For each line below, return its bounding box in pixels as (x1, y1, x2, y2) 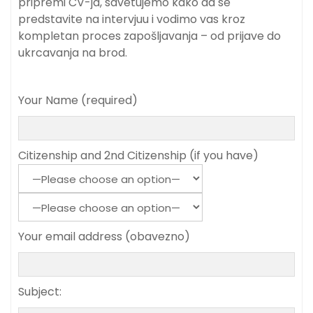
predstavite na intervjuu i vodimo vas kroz (18, 11, 245, 28)
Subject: (18, 284, 61, 300)
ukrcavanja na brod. (18, 45, 127, 61)
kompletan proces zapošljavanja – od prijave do (18, 28, 281, 45)
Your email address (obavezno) (18, 228, 190, 245)
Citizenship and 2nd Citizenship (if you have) (18, 147, 259, 164)
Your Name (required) (18, 92, 138, 109)
